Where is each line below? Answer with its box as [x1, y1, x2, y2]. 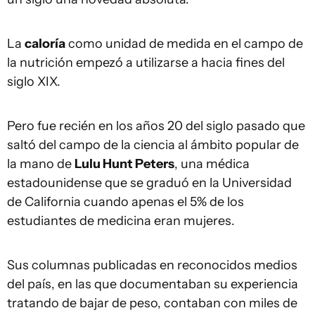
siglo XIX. [7, 73, 60, 89]
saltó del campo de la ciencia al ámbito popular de [7, 136, 299, 153]
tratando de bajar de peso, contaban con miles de [7, 295, 297, 311]
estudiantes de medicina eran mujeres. [7, 212, 235, 229]
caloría [25, 35, 65, 51]
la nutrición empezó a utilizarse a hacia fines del [7, 54, 285, 70]
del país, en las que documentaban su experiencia [7, 276, 298, 292]
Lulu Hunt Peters [75, 155, 174, 172]
